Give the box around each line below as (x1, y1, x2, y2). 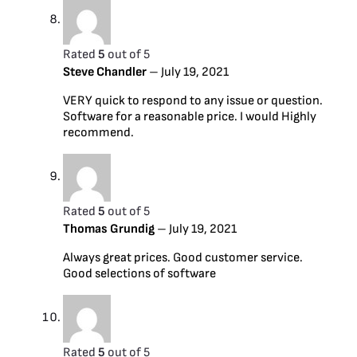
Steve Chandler (63, 64, 149, 80)
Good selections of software (63, 265, 216, 281)
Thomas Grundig (63, 221, 157, 237)
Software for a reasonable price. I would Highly (63, 108, 316, 124)
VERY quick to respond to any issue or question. (63, 92, 323, 108)
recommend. (63, 124, 134, 140)
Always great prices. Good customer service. (63, 249, 303, 265)
